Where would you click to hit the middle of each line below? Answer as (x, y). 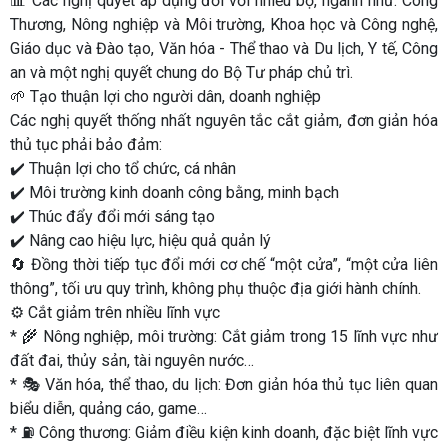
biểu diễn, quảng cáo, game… (108, 408)
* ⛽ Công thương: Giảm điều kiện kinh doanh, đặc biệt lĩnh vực (224, 432)
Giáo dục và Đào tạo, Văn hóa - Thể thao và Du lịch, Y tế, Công (224, 48)
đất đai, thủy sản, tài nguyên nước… (132, 360)
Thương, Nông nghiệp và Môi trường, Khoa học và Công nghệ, (224, 24)
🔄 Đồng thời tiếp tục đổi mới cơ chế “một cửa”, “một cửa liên (224, 264)
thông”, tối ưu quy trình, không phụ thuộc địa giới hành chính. (215, 288)
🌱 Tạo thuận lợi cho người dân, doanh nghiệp (165, 96)
